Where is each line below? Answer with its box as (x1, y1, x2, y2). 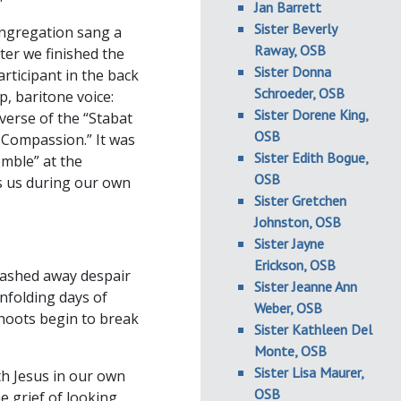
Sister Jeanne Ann (254, 277, 357, 295)
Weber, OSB (254, 299, 322, 317)
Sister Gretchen (254, 192, 346, 209)
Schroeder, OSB (254, 84, 345, 102)
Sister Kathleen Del (254, 320, 372, 338)
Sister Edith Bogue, (254, 149, 368, 166)
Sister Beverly (254, 20, 337, 38)
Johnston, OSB (254, 213, 341, 231)
